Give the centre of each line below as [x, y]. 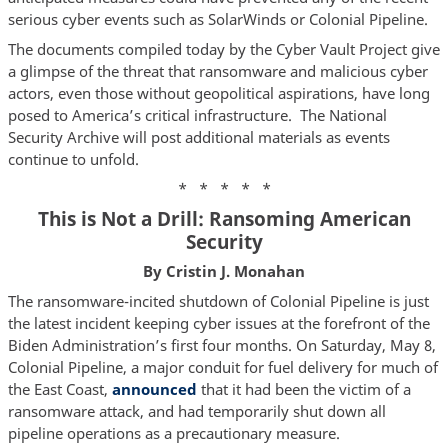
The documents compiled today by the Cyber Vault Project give [223, 48]
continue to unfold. [75, 158]
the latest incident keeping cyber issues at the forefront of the [218, 322]
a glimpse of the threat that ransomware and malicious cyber [217, 70]
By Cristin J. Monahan [224, 271]
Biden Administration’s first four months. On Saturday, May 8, [221, 344]
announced [154, 388]
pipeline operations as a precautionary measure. [173, 432]
